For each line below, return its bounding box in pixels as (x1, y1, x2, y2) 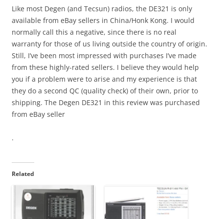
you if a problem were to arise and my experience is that (12, 74, 197, 84)
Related (12, 170, 34, 178)
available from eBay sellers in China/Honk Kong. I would (12, 16, 195, 25)
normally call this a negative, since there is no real (12, 27, 176, 37)
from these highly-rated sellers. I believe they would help (12, 63, 199, 72)
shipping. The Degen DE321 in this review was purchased (12, 98, 200, 108)
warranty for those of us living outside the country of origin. (12, 39, 207, 49)
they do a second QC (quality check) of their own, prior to (12, 86, 198, 96)
